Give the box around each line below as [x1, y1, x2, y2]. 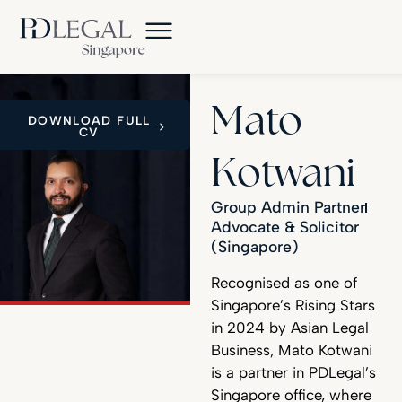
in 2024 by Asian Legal [210, 319, 369, 337]
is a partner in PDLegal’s [210, 363, 376, 382]
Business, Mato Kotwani [210, 341, 372, 360]
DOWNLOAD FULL [27, 113, 151, 127]
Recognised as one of [210, 274, 357, 293]
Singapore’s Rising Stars [210, 296, 375, 315]
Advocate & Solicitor [210, 217, 359, 237]
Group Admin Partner [210, 197, 365, 217]
